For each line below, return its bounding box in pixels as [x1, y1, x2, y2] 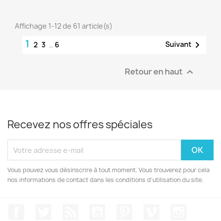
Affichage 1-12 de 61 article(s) [15, 21, 112, 31]
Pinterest [132, 204, 169, 215]
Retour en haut [125, 66, 184, 77]
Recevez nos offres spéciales [7, 117, 152, 132]
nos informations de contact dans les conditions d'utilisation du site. [7, 176, 203, 184]
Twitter [51, 204, 78, 215]
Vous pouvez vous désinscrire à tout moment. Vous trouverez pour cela [7, 166, 210, 175]
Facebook [24, 204, 61, 215]
